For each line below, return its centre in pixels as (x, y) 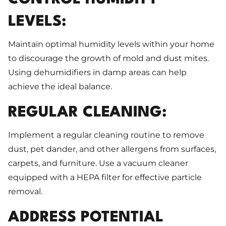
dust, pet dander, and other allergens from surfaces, (112, 149)
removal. (25, 192)
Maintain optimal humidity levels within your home (111, 44)
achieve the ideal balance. (60, 87)
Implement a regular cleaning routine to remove (106, 135)
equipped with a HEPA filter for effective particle (105, 178)
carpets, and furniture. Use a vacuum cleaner (98, 163)
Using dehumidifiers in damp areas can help (97, 73)
